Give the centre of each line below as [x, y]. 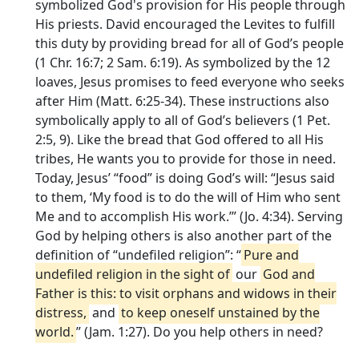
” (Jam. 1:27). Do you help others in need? [200, 331]
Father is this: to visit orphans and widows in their [186, 293]
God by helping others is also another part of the [184, 235]
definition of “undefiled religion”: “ [138, 254]
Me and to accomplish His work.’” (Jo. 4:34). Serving [189, 216]
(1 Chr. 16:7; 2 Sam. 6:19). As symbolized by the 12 [183, 62]
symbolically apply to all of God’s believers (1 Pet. [183, 120]
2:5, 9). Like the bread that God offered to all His [179, 139]
